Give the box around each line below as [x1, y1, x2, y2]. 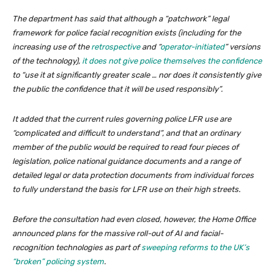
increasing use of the [12, 42, 91, 52]
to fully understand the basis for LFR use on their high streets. [12, 185, 240, 194]
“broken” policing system [12, 257, 104, 267]
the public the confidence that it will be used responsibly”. [12, 84, 223, 94]
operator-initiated [160, 42, 224, 52]
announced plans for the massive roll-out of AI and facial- [12, 229, 223, 239]
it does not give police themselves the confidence [82, 56, 262, 66]
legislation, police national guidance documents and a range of [12, 157, 240, 166]
